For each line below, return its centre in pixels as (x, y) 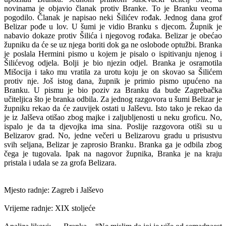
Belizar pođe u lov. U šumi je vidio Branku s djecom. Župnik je (113, 26)
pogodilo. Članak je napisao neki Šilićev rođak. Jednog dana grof (113, 17)
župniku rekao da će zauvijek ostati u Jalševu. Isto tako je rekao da (113, 108)
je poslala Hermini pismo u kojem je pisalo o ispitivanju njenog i (113, 54)
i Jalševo (89, 190)
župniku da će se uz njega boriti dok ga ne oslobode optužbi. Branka (113, 45)
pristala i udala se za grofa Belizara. (60, 163)
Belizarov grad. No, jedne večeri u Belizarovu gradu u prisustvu (113, 135)
